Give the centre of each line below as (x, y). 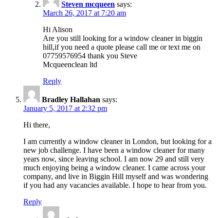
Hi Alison (58, 29)
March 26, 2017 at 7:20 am (84, 13)
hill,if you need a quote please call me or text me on (122, 47)
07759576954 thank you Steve (90, 55)
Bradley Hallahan (71, 99)
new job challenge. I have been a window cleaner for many (114, 150)
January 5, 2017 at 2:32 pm (65, 108)
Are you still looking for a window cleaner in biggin (123, 38)
